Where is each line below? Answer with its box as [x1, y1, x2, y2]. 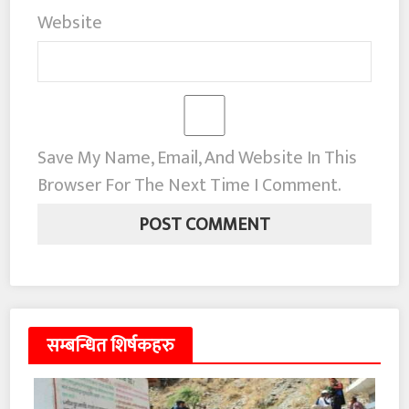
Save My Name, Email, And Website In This [37, 142, 358, 174]
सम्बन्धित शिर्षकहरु [47, 330, 175, 362]
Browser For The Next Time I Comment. [37, 170, 342, 202]
